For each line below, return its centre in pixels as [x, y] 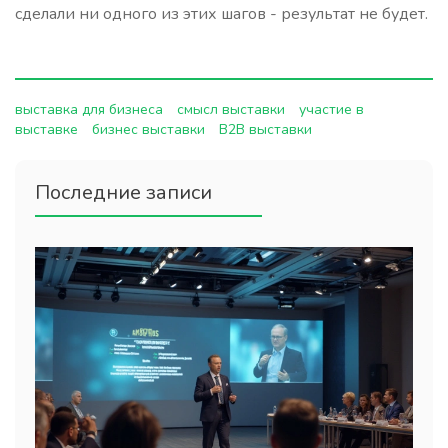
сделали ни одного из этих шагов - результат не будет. [221, 14]
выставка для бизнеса [89, 109]
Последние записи [123, 192]
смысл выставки [231, 109]
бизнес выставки [148, 129]
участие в [331, 109]
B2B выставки [265, 129]
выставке [46, 129]
